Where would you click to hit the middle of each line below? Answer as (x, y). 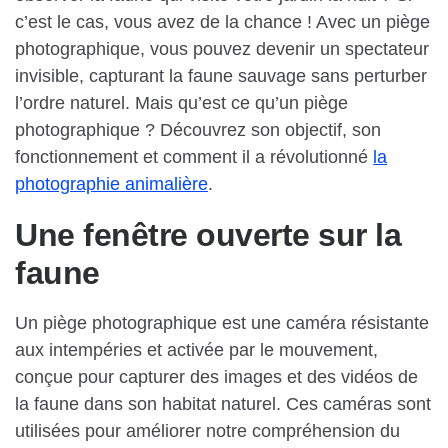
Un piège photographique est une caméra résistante (222, 323)
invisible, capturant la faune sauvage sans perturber (221, 76)
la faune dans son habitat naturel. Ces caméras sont (223, 404)
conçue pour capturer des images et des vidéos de (216, 377)
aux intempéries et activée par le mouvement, (196, 350)
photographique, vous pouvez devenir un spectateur (222, 49)
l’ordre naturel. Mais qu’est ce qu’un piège (181, 103)
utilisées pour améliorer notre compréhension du (207, 431)
